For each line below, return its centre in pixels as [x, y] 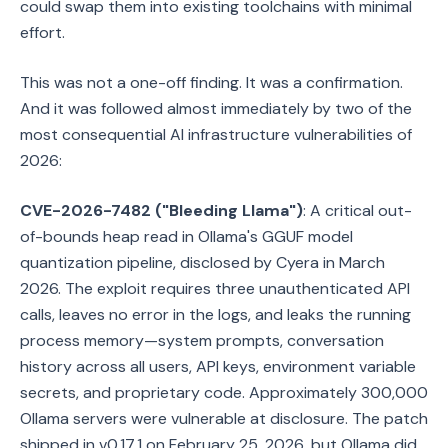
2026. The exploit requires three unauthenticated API [215, 288]
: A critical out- [357, 210]
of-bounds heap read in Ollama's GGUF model [186, 236]
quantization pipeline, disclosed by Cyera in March [202, 262]
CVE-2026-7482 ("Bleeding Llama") [161, 210]
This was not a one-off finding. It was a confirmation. [211, 82]
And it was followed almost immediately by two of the [216, 108]
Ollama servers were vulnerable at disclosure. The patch [224, 418]
